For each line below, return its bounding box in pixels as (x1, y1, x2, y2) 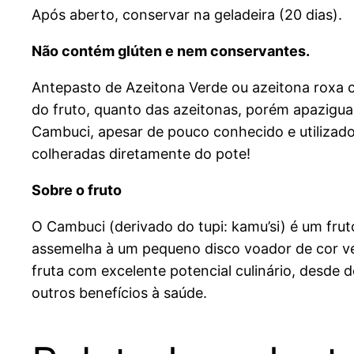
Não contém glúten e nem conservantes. (32, 43, 310, 60)
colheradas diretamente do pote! (32, 145, 250, 163)
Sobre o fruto (32, 182, 122, 199)
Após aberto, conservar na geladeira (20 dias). (32, 6, 342, 24)
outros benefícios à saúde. (32, 284, 207, 302)
